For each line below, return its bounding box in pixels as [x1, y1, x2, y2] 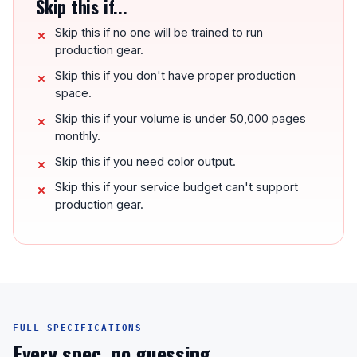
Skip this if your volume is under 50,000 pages [55, 112, 306, 125]
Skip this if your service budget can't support [55, 180, 298, 194]
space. [55, 86, 92, 100]
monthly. [55, 129, 100, 143]
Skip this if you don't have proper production [55, 69, 296, 82]
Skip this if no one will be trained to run [55, 25, 263, 39]
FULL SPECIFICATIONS [13, 323, 143, 333]
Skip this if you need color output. [55, 155, 236, 168]
